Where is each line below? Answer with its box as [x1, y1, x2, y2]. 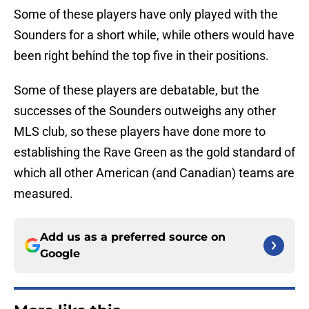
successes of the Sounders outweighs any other [14, 103, 276, 119]
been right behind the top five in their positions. [14, 48, 269, 63]
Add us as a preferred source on [40, 230, 226, 244]
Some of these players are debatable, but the [14, 83, 259, 98]
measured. [14, 186, 73, 201]
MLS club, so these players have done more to [14, 124, 266, 139]
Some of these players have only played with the [14, 7, 278, 22]
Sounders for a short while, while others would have [14, 28, 295, 43]
